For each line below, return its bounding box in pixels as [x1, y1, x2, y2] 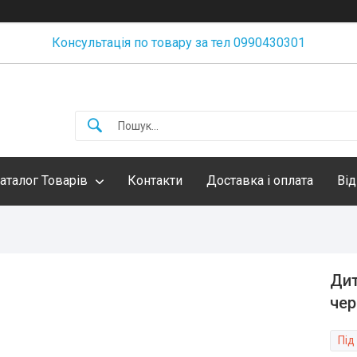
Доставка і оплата [206, 173, 313, 188]
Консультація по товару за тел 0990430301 [52, 35, 305, 50]
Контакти [127, 173, 182, 188]
